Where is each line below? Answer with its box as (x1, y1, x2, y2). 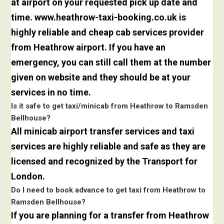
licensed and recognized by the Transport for (11, 156, 198, 167)
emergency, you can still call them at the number (11, 57, 211, 68)
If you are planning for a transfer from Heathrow (11, 210, 209, 221)
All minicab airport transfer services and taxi (11, 126, 195, 137)
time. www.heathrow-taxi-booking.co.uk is (11, 12, 186, 23)
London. (11, 171, 45, 182)
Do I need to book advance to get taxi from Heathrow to (11, 185, 206, 195)
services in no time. (11, 87, 91, 98)
